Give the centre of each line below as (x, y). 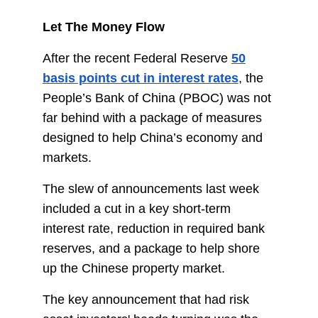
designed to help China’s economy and (152, 138)
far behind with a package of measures (152, 118)
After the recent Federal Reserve (137, 59)
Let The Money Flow (103, 27)
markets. (67, 158)
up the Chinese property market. (133, 269)
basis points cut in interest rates (140, 78)
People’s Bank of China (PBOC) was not (157, 98)
